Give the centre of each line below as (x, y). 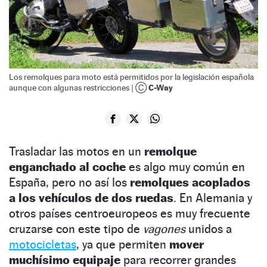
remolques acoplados (190, 182)
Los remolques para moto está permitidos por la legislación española (131, 77)
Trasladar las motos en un (77, 151)
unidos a (210, 229)
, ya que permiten (123, 244)
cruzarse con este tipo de (76, 229)
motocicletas (43, 244)
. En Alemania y (213, 198)
